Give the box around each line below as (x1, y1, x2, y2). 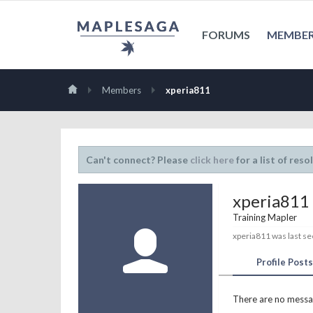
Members (102, 85, 141, 96)
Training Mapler (233, 212, 297, 223)
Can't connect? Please (86, 154, 190, 166)
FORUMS (202, 28, 250, 41)
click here (190, 154, 234, 166)
